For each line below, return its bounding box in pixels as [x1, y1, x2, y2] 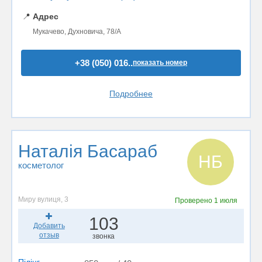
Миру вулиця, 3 [18, 195, 68, 204]
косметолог [18, 160, 64, 170]
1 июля [214, 196, 238, 205]
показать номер [133, 58, 187, 67]
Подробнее [109, 89, 153, 98]
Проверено [175, 196, 215, 205]
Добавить [33, 222, 65, 230]
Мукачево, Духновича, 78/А [33, 27, 121, 36]
